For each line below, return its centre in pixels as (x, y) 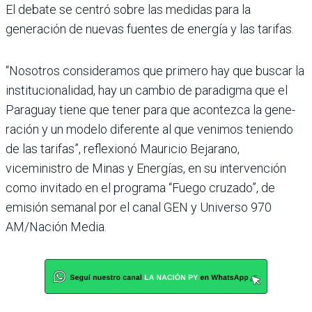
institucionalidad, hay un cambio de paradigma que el (147, 90)
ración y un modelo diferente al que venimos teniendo (149, 129)
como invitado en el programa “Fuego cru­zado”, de (140, 187)
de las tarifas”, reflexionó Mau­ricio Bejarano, (123, 148)
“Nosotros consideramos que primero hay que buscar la (155, 70)
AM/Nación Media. (56, 226)
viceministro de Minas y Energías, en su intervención (146, 168)
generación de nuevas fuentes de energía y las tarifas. (150, 29)
